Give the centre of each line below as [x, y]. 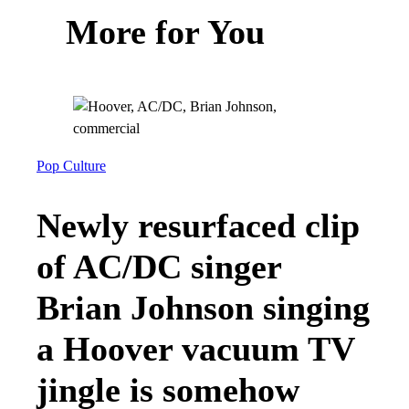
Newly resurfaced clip [198, 225]
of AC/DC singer [159, 266]
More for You [165, 31]
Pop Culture [71, 166]
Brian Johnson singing [203, 307]
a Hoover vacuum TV [195, 348]
